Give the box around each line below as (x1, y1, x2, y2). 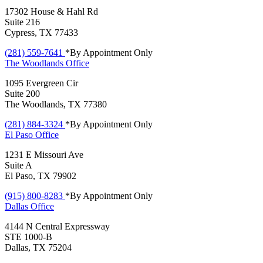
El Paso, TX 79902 (5, 170, 76, 181)
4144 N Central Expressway (5, 221, 110, 231)
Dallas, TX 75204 (5, 242, 72, 252)
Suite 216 (5, 16, 40, 27)
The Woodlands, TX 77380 (5, 99, 107, 109)
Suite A (5, 160, 32, 170)
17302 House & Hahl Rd (5, 6, 98, 16)
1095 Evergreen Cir (5, 77, 78, 88)
